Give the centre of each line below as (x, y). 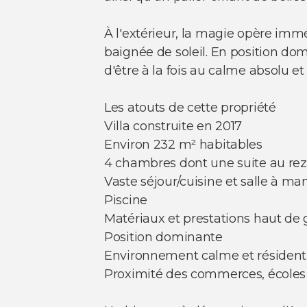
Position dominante (163, 237)
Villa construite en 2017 (173, 126)
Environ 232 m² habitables (183, 145)
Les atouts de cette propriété (190, 108)
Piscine (126, 200)
